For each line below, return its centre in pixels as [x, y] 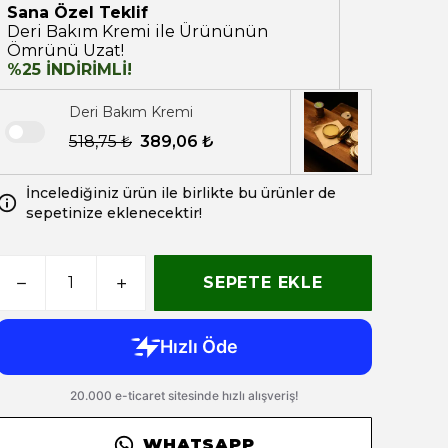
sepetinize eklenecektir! [114, 213]
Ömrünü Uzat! [65, 50]
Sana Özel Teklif [77, 12]
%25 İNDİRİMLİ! [69, 69]
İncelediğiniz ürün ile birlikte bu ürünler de [181, 193]
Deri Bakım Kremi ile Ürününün [137, 31]
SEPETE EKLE [263, 282]
